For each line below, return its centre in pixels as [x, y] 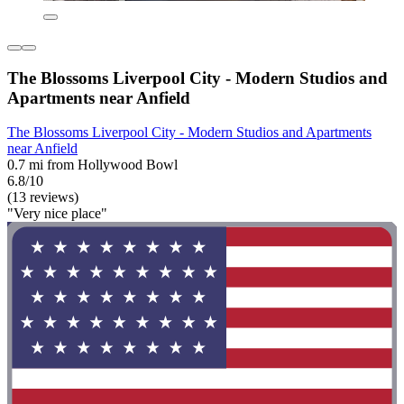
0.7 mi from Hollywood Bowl [92, 165]
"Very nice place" [57, 214]
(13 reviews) [43, 197]
